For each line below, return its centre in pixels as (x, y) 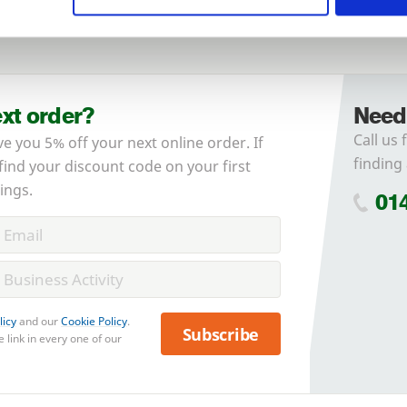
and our (39, 322)
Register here (216, 30)
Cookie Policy (94, 322)
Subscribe (221, 334)
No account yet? (113, 30)
